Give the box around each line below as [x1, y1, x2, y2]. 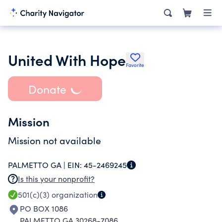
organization [50, 189, 98, 200]
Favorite [126, 61, 144, 68]
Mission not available [8, 134, 101, 147]
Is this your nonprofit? [18, 173, 95, 184]
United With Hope [8, 49, 126, 70]
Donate [28, 81, 66, 97]
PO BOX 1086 [20, 203, 68, 214]
